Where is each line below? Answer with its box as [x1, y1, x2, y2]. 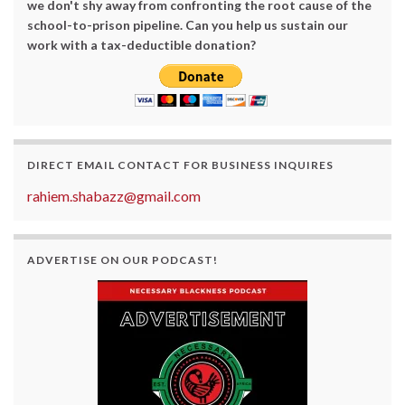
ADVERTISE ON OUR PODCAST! [27, 253, 218, 268]
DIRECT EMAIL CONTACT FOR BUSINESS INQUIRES [27, 158, 334, 173]
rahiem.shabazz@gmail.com [27, 187, 201, 205]
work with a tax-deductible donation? [27, 37, 256, 53]
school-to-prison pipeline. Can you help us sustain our [27, 17, 348, 33]
